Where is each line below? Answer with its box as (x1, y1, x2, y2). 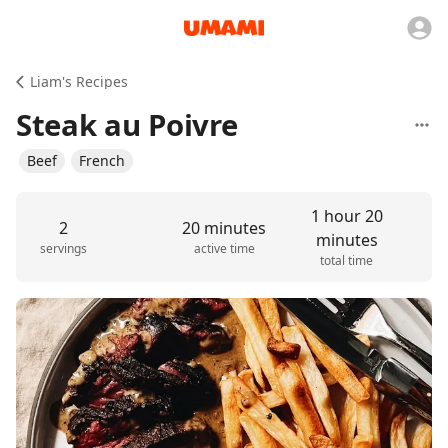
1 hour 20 (310, 205, 383, 227)
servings (40, 240, 88, 257)
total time (320, 252, 374, 269)
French (79, 151, 125, 170)
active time (193, 240, 255, 257)
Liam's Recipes (30, 72, 128, 91)
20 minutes (182, 217, 266, 239)
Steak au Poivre (16, 105, 238, 145)
